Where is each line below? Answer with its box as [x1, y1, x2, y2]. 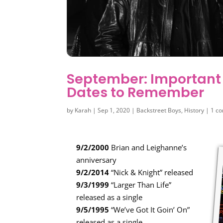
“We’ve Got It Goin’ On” [109, 205, 190, 215]
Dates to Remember [67, 83, 205, 102]
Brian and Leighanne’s [109, 142, 187, 153]
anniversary [76, 155, 117, 165]
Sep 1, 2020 [98, 106, 130, 114]
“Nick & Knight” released [109, 167, 194, 178]
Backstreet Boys [136, 106, 182, 114]
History [184, 106, 205, 114]
